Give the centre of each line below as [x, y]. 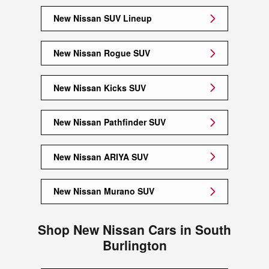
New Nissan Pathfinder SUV [110, 122]
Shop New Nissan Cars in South [134, 229]
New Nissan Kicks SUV [100, 87]
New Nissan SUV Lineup [103, 18]
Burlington [134, 245]
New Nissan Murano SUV [104, 191]
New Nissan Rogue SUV [102, 53]
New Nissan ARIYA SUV [101, 156]
